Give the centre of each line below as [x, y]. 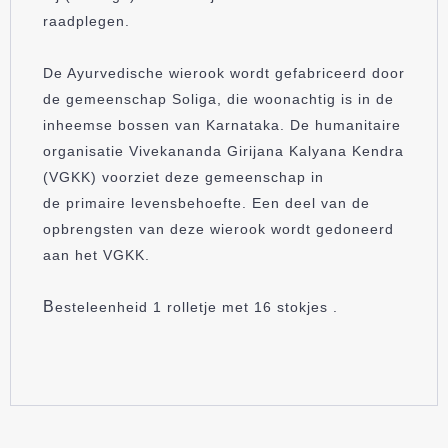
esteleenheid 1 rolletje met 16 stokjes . [196, 306]
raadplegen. [86, 20]
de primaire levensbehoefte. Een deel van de [206, 202]
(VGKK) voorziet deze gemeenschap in [183, 176]
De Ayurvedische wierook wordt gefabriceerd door [224, 72]
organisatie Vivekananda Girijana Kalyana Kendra [223, 150]
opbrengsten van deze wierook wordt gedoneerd [218, 228]
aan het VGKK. [96, 254]
